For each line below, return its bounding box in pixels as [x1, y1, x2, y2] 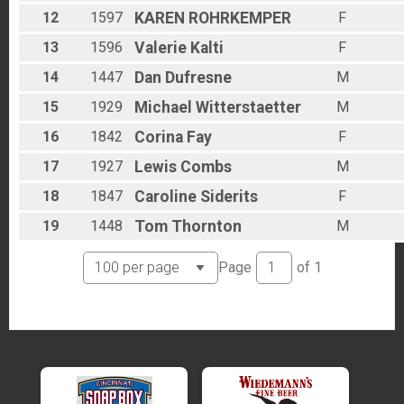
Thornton [171, 217, 242, 236]
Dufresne [165, 69, 232, 87]
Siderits [200, 188, 258, 207]
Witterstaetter [196, 98, 301, 117]
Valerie [134, 39, 187, 58]
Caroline [134, 188, 197, 207]
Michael [134, 98, 192, 117]
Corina [134, 128, 183, 147]
